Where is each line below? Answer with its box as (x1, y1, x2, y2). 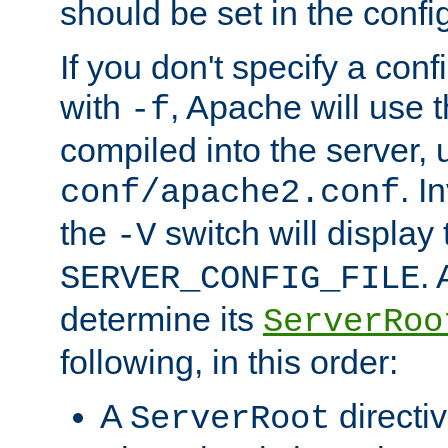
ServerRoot (130, 399, 330, 438)
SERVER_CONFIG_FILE (60, 259, 420, 298)
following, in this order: (60, 342, 398, 381)
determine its (60, 299, 263, 338)
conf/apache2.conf (60, 173, 400, 212)
